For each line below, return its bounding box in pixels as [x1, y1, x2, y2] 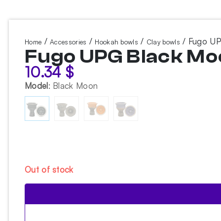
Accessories [50, 37, 87, 46]
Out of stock [25, 164, 74, 175]
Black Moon [53, 80, 98, 91]
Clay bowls [146, 37, 180, 46]
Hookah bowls [95, 37, 138, 46]
